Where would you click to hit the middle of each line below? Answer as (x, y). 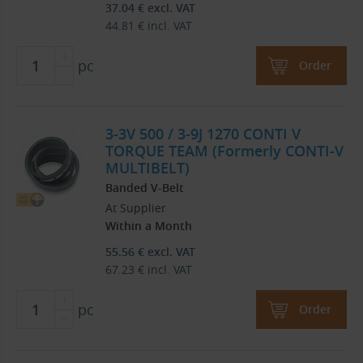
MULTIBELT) (147, 168)
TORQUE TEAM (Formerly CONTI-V (224, 151)
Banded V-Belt (145, 188)
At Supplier (136, 208)
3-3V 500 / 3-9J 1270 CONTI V (203, 134)
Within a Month (149, 226)
